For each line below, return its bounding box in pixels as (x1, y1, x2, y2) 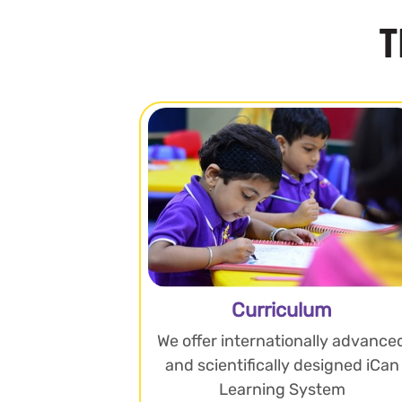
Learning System (218, 379, 345, 399)
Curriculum (232, 297, 333, 322)
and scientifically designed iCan (164, 354, 399, 375)
